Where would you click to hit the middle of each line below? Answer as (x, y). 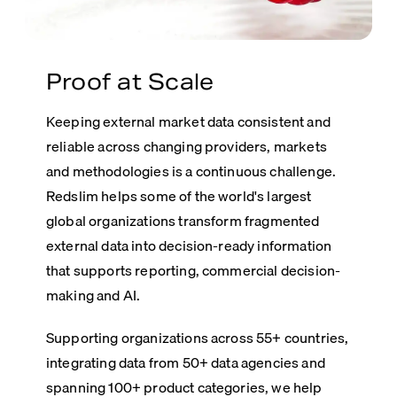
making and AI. (93, 296)
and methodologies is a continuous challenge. (191, 171)
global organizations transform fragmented (183, 221)
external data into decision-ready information (189, 246)
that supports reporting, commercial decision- (194, 271)
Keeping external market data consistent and (188, 122)
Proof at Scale (130, 82)
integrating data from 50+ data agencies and (186, 363)
